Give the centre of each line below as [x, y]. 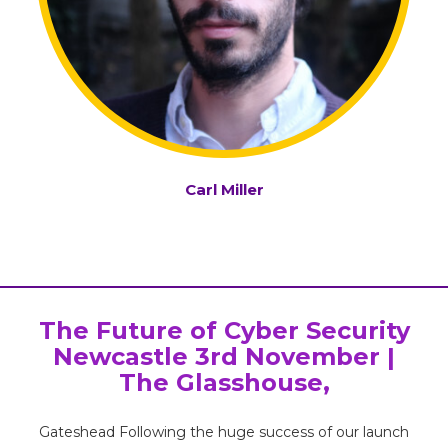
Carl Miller [224, 190]
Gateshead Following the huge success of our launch [224, 432]
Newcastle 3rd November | [224, 357]
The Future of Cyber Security [224, 331]
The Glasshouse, [224, 383]
